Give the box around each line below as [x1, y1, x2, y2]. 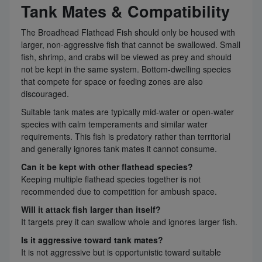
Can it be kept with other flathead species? [21, 161, 193, 173]
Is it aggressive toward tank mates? [21, 234, 163, 246]
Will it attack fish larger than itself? [21, 204, 161, 216]
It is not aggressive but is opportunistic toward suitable [21, 246, 221, 258]
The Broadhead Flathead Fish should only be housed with [21, 26, 235, 39]
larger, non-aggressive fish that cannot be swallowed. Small [21, 39, 240, 51]
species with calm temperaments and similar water [21, 118, 208, 130]
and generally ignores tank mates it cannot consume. [21, 143, 217, 155]
